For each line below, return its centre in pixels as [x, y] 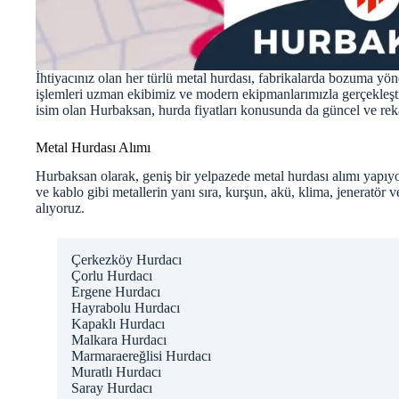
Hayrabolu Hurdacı [126, 308]
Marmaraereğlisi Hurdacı [141, 356]
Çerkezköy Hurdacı [126, 260]
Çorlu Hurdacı [112, 276]
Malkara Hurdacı [119, 340]
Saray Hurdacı [112, 388]
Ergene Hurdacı [116, 292]
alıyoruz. [60, 208]
